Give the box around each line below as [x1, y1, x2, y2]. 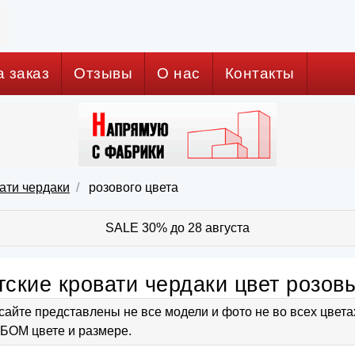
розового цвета [86, 180, 178, 194]
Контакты [224, 65, 295, 82]
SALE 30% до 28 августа [105, 220, 250, 235]
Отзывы [74, 65, 132, 82]
